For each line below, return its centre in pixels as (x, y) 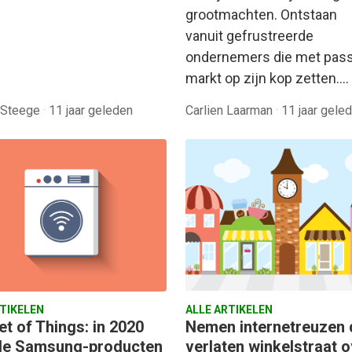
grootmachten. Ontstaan (261, 15)
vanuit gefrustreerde (249, 36)
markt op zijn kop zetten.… (267, 79)
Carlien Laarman (231, 111)
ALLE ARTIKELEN (229, 310)
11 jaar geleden (91, 111)
